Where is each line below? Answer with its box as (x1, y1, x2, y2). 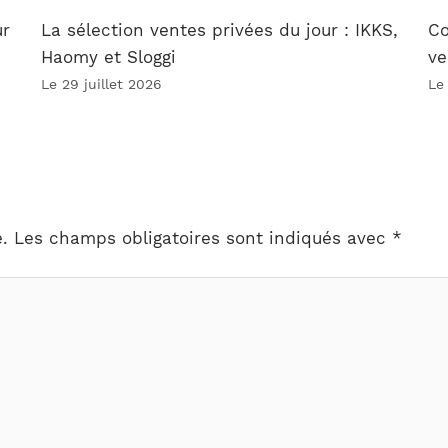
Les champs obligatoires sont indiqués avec (8, 227, 392, 248)
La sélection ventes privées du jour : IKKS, (41, 20, 399, 41)
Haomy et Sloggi (41, 47, 177, 68)
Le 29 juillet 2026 (41, 76, 163, 93)
